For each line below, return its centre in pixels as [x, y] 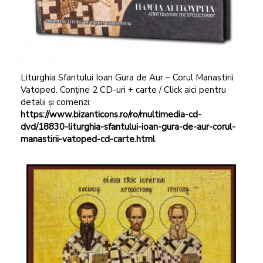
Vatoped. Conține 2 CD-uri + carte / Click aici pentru [123, 90]
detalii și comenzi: [55, 102]
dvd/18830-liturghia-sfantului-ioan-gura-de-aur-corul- [128, 127]
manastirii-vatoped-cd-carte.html [87, 139]
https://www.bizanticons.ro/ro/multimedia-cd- [111, 114]
